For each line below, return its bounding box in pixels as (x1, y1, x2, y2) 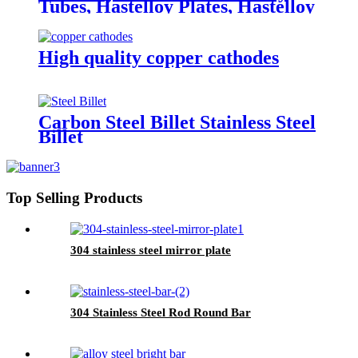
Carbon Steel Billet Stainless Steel (38, 112, 316, 133)
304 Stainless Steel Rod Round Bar (70, 305, 251, 319)
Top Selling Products (6, 189, 142, 207)
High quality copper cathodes (38, 46, 279, 68)
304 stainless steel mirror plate (70, 243, 231, 257)
